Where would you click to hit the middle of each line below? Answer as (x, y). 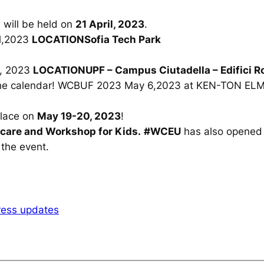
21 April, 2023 (110, 24)
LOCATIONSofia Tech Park (96, 40)
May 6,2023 (151, 86)
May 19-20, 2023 (79, 116)
